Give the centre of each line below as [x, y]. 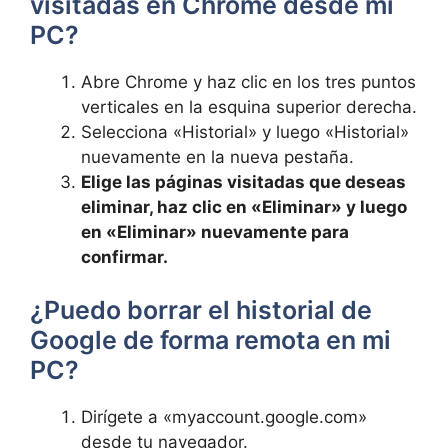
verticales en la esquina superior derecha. [249, 106]
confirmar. [124, 256]
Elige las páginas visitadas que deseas [243, 181]
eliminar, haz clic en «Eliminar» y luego [244, 206]
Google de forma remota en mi [210, 340]
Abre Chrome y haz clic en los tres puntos [248, 81]
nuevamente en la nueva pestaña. [217, 156]
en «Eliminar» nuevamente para [215, 231]
